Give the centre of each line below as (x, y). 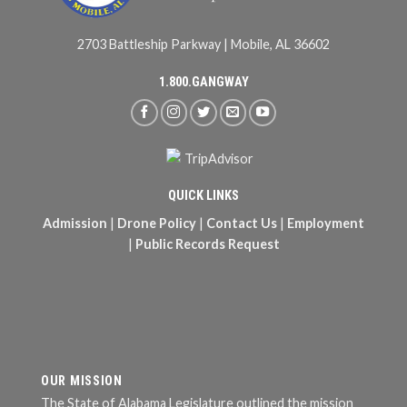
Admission (75, 223)
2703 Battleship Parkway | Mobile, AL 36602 (203, 44)
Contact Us (242, 223)
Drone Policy (157, 223)
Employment (326, 223)
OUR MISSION (82, 381)
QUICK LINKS (203, 196)
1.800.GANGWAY (203, 82)
